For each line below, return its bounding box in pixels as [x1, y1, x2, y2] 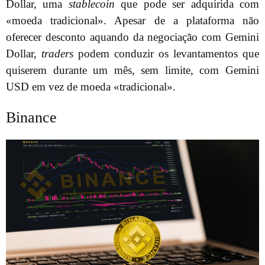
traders [41, 47, 73, 60]
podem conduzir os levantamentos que [73, 47, 259, 60]
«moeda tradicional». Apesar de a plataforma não [6, 14, 259, 27]
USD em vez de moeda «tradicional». [6, 80, 176, 93]
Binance [6, 108, 57, 126]
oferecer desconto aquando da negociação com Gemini [6, 31, 259, 44]
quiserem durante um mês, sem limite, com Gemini [6, 64, 259, 77]
